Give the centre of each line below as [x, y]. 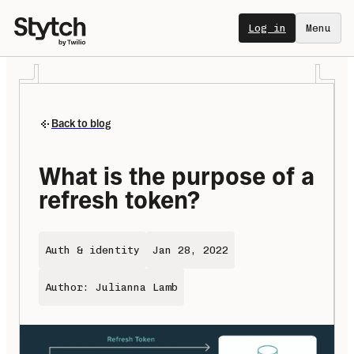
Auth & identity [92, 250]
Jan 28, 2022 [190, 250]
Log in [267, 28]
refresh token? [119, 200]
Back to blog [81, 124]
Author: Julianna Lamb [111, 288]
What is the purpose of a [177, 177]
